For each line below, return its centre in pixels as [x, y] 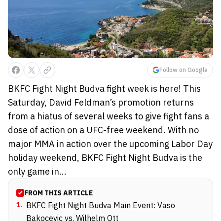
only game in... [37, 171]
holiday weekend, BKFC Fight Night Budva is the [105, 157]
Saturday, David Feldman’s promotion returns [101, 102]
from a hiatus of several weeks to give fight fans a [109, 116]
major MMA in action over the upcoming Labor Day [110, 144]
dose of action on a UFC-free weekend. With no [103, 130]
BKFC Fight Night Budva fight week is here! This [104, 88]
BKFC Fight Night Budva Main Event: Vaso [101, 205]
